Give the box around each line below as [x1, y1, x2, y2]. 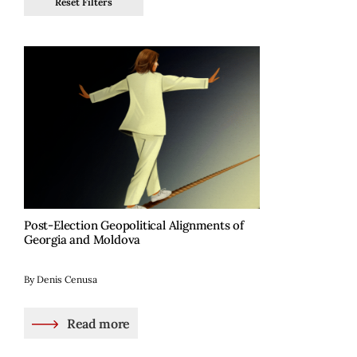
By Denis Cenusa [24, 273, 97, 286]
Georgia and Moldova [24, 232, 141, 248]
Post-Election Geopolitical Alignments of [24, 218, 245, 233]
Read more [66, 315, 130, 331]
